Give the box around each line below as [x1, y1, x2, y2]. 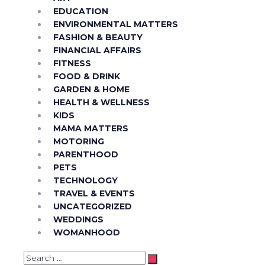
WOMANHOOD [53, 227, 120, 238]
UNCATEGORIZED [53, 201, 132, 212]
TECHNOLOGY [53, 175, 118, 186]
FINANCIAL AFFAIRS [53, 45, 141, 56]
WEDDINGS [53, 214, 104, 225]
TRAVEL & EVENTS [53, 188, 135, 199]
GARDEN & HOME [53, 84, 130, 95]
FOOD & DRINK [53, 71, 120, 82]
